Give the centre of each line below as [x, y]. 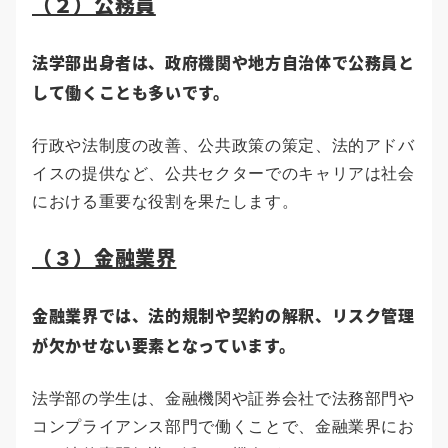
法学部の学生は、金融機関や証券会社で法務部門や [223, 399]
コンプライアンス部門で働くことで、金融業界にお [223, 427]
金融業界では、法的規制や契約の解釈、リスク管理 [223, 315]
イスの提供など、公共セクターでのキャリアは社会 [223, 174]
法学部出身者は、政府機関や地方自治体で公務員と [223, 62]
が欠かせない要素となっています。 [164, 345]
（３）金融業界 [104, 258]
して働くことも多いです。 [131, 92]
